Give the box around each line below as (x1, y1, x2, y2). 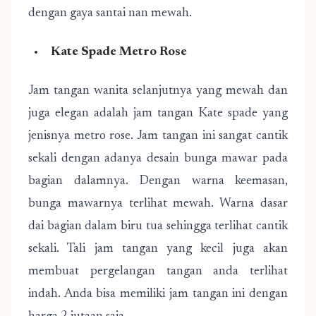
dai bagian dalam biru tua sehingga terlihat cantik (28, 220, 288, 233)
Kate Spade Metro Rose (51, 46, 187, 59)
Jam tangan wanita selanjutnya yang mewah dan (28, 85, 288, 97)
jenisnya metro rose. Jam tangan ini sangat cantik (28, 130, 288, 142)
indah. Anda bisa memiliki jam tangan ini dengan (28, 288, 288, 300)
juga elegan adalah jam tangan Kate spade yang (28, 107, 288, 120)
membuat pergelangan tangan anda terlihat (28, 265, 288, 278)
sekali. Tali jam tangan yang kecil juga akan (28, 243, 288, 255)
